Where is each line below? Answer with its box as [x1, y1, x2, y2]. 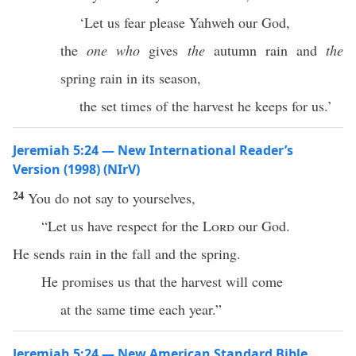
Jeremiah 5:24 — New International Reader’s [13, 141, 293, 159]
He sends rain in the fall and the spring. [13, 244, 241, 263]
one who [87, 41, 141, 60]
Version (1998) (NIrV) [13, 161, 140, 178]
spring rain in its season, [60, 68, 201, 87]
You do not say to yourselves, [28, 188, 195, 207]
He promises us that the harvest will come [41, 272, 283, 291]
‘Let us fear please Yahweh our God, [79, 13, 290, 32]
